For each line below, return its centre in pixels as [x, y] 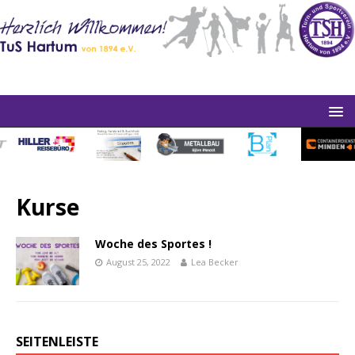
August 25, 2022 [138, 262]
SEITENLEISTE [57, 341]
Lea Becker [215, 262]
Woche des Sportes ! [153, 244]
